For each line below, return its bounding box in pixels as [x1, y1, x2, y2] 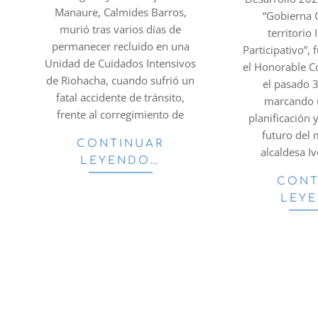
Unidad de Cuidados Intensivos [45, 56, 197, 71]
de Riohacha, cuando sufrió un [46, 73, 195, 88]
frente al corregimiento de [57, 107, 185, 122]
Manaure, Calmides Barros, [54, 5, 187, 20]
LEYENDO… [80, 155, 161, 168]
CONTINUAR [77, 138, 165, 150]
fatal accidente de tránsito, [56, 90, 185, 105]
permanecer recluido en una [51, 39, 190, 54]
